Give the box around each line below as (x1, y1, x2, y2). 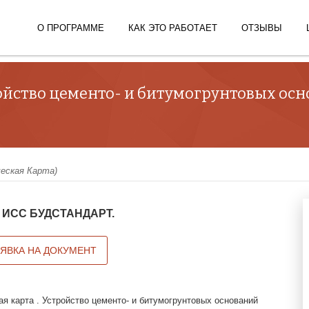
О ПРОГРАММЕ (37, 23, 104, 33)
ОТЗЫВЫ (241, 23, 282, 33)
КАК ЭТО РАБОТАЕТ (128, 23, 217, 33)
